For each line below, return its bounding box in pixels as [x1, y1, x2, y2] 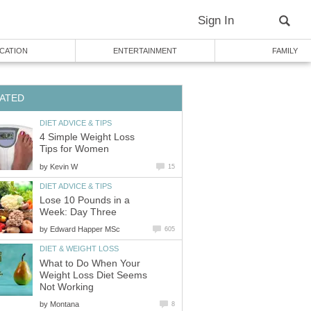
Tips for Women [40, 144, 109, 155]
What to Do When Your [40, 258, 140, 269]
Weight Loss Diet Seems [40, 269, 147, 280]
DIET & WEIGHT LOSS [40, 244, 119, 253]
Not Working [40, 281, 94, 292]
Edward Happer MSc [50, 225, 120, 234]
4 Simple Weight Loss [40, 132, 135, 143]
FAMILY [271, 47, 298, 55]
